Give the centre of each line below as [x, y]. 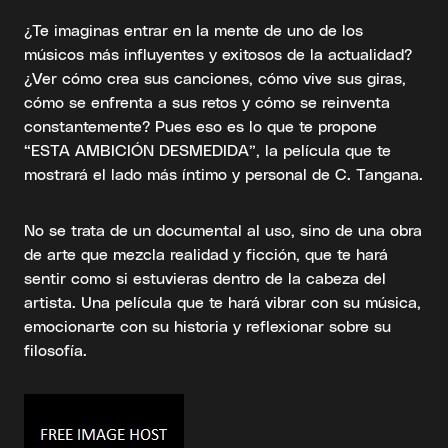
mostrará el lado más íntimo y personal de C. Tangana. [223, 173]
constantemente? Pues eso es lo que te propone [200, 125]
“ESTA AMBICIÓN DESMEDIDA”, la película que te [207, 149]
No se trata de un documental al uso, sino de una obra [223, 229]
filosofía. [55, 349]
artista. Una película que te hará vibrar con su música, [222, 301]
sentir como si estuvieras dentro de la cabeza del [205, 277]
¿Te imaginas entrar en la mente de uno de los [193, 29]
